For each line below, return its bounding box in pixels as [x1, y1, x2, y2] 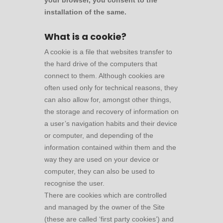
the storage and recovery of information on [44, 108, 179, 115]
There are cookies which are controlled [44, 191, 167, 199]
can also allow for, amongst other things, [44, 96, 171, 104]
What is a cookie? [44, 30, 126, 43]
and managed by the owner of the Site [44, 203, 165, 211]
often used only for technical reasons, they [44, 84, 178, 92]
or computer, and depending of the [44, 131, 153, 139]
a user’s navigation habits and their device [44, 119, 177, 127]
